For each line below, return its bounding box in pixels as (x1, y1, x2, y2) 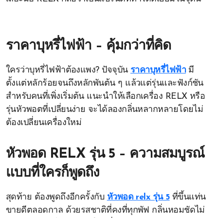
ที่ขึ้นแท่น (169, 193, 206, 202)
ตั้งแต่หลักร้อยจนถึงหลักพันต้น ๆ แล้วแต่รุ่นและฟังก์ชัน (6, 79, 203, 88)
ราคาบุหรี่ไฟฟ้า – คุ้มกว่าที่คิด (6, 39, 171, 53)
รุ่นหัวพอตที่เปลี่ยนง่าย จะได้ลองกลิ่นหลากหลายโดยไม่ (6, 105, 203, 114)
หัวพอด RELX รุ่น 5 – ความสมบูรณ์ (6, 147, 204, 161)
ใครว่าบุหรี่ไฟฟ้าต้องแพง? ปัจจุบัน (6, 66, 130, 75)
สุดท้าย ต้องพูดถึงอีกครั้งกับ (6, 193, 107, 202)
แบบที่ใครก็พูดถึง (6, 166, 99, 180)
